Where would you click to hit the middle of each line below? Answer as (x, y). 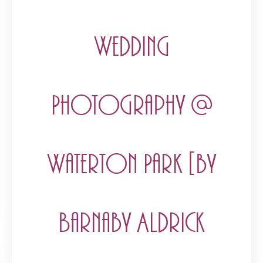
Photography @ (131, 106)
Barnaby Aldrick (131, 224)
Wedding (131, 48)
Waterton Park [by (131, 165)
